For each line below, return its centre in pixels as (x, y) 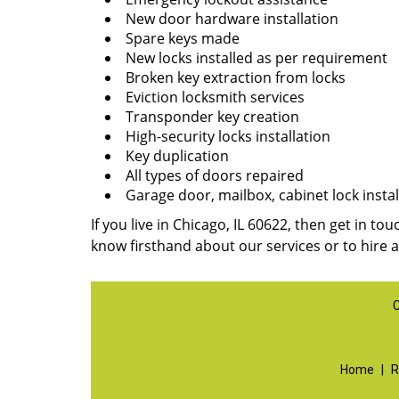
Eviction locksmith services (215, 97)
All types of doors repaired (215, 175)
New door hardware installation (232, 19)
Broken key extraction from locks (236, 77)
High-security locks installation (228, 136)
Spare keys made (183, 38)
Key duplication (177, 156)
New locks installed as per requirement (256, 58)
